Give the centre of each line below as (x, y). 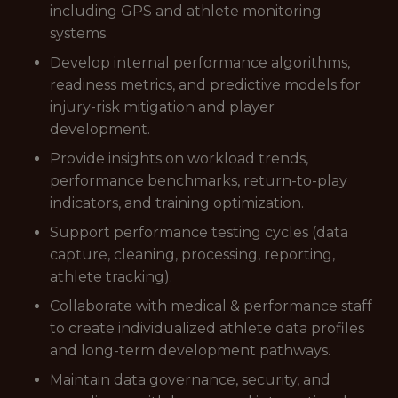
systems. (79, 33)
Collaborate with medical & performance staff (211, 306)
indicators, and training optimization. (177, 203)
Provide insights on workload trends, (179, 159)
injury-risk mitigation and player (162, 107)
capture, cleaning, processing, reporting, (192, 255)
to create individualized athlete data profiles (207, 328)
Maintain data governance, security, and (190, 380)
